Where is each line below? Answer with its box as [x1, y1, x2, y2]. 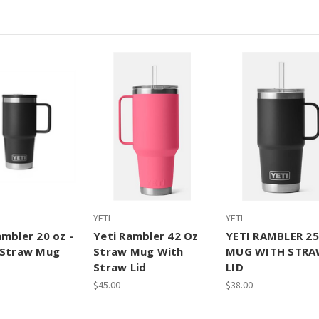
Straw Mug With [93, 244, 184, 259]
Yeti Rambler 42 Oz [93, 229, 199, 244]
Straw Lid [93, 260, 147, 275]
